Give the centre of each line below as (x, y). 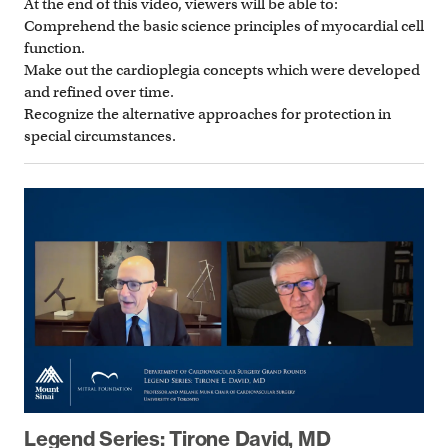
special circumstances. (100, 135)
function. (54, 47)
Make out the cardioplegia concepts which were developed (222, 69)
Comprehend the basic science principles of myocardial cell (224, 25)
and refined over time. (99, 91)
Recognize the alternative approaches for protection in (207, 113)
